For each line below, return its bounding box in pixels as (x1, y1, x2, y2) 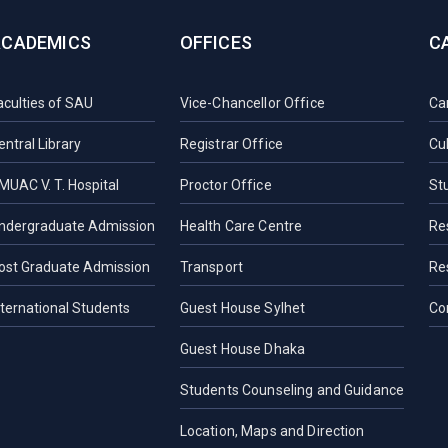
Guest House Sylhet (179, 300, 306, 317)
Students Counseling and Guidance (179, 382, 405, 399)
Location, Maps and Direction (179, 423, 365, 440)
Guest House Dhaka (179, 341, 306, 358)
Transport (179, 259, 243, 276)
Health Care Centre (179, 218, 303, 235)
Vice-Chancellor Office (179, 95, 325, 112)
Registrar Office (179, 136, 283, 153)
